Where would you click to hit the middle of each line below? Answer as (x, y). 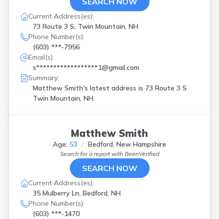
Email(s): (41, 57)
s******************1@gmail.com (86, 67)
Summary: (44, 78)
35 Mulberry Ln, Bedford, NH (77, 193)
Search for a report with (92, 154)
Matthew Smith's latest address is (89, 88)
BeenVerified (142, 154)
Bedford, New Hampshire (127, 144)
